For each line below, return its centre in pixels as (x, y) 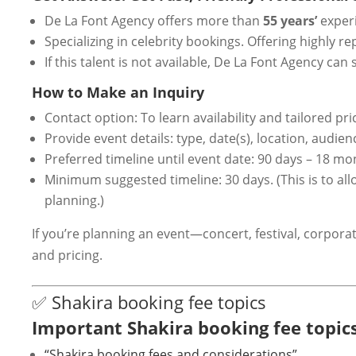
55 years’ (290, 20)
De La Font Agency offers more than (154, 20)
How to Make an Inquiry (118, 92)
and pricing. (67, 255)
